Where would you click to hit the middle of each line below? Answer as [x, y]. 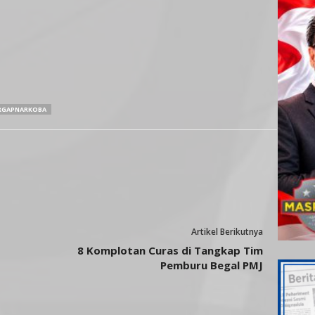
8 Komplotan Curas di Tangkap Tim [170, 250]
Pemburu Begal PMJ [211, 265]
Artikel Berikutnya [227, 232]
